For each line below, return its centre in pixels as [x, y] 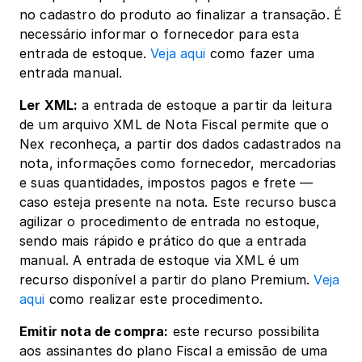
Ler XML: [49, 105]
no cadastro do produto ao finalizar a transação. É [181, 15]
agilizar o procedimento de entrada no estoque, [170, 221]
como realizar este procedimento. [154, 299]
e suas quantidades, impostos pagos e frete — [166, 183]
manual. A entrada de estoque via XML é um [160, 260]
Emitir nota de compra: [94, 331]
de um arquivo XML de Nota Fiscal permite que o [175, 124]
